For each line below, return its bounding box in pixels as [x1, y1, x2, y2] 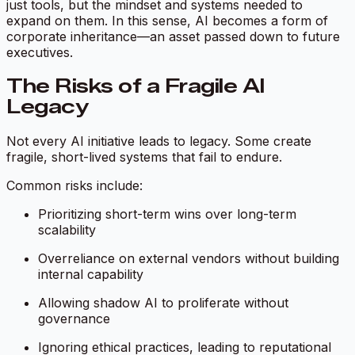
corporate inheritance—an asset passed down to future [6, 28, 340, 44]
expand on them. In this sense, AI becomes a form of [6, 12, 328, 29]
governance [38, 310, 110, 326]
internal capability [38, 265, 143, 282]
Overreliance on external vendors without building [38, 250, 339, 266]
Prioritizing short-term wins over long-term [38, 205, 296, 222]
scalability [38, 221, 96, 238]
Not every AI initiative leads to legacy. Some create [6, 132, 311, 149]
